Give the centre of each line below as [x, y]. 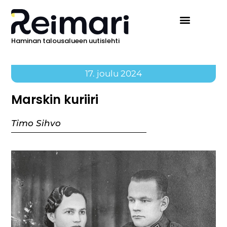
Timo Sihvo [36, 123]
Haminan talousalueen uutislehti [66, 41]
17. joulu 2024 [113, 74]
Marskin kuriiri [55, 100]
